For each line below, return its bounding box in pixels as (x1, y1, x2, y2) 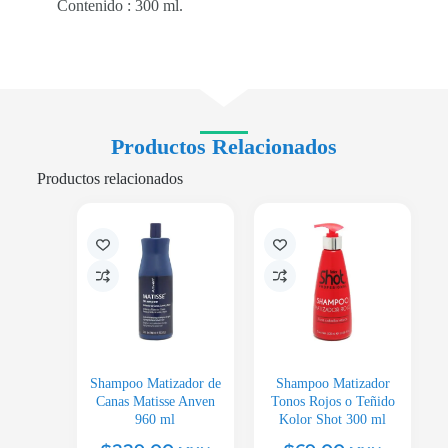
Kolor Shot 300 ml (279, 412, 387, 428)
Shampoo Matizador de (89, 376, 221, 392)
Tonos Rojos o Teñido (270, 394, 395, 410)
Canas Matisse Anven (95, 394, 215, 410)
